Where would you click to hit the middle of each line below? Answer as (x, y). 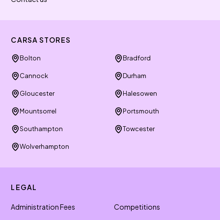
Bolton (30, 58)
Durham (135, 76)
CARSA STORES (41, 40)
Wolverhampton (45, 146)
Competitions (137, 207)
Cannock (34, 76)
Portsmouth (141, 111)
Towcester (139, 129)
